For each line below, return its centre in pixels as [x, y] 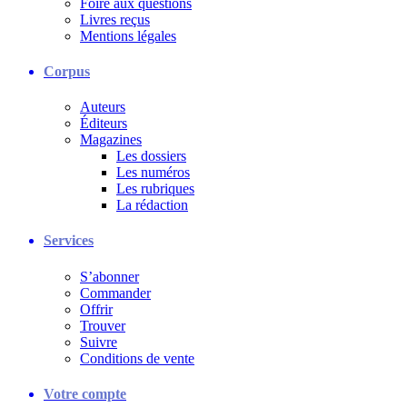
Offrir [96, 309]
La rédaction [152, 205]
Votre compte [85, 393]
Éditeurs [104, 124]
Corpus [67, 71]
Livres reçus [115, 19]
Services [69, 241]
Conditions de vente [137, 358]
